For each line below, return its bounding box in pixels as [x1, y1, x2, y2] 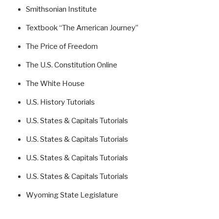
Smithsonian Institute [25, 5, 97, 14]
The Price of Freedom [25, 42, 98, 51]
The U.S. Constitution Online [25, 61, 117, 70]
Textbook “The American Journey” [25, 23, 138, 33]
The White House [25, 79, 85, 88]
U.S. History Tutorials [25, 98, 95, 107]
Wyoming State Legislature [25, 191, 118, 200]
